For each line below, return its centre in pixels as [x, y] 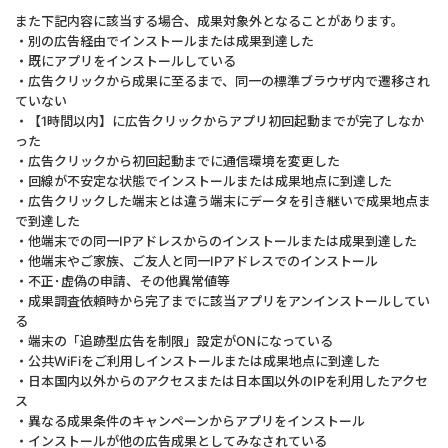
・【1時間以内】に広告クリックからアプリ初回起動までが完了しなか [219, 121]
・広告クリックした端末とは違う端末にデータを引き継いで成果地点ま [223, 201]
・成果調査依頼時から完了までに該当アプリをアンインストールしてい [222, 301]
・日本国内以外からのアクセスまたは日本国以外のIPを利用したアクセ [221, 381]
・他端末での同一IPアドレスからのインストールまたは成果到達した [216, 241]
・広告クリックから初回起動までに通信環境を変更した [177, 161]
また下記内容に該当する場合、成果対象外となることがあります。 [209, 21]
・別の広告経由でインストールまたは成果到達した [164, 41]
